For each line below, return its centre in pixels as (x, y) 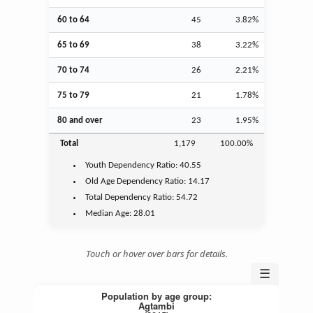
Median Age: (110, 213)
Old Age (100, 181)
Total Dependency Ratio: (131, 197)
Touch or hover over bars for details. (156, 253)
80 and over (80, 120)
